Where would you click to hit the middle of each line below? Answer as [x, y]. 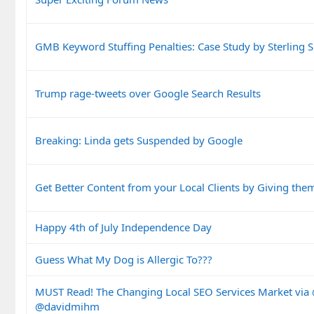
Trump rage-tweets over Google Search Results [148, 93]
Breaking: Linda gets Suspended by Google [139, 140]
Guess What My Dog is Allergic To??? [124, 259]
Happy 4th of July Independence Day [123, 227]
